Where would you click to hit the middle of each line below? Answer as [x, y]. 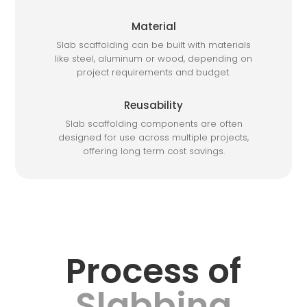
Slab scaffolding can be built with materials [153, 45]
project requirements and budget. [153, 72]
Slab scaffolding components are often [153, 123]
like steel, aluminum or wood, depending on [153, 58]
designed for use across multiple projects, [153, 137]
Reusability [153, 105]
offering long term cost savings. [153, 151]
